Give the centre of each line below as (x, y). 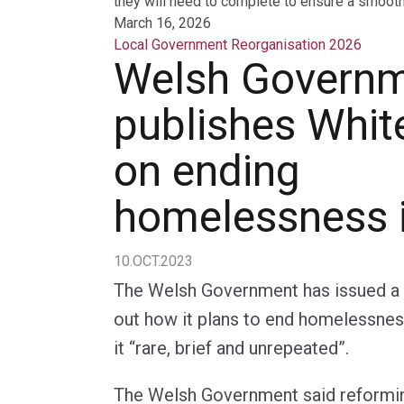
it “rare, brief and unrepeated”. (231, 348)
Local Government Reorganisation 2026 (238, 44)
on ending (207, 170)
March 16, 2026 (162, 23)
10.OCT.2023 (153, 261)
